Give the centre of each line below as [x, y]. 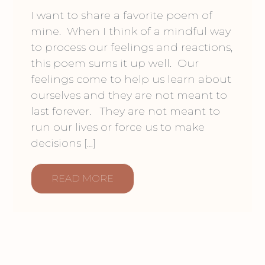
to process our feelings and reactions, [132, 47]
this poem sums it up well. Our [115, 63]
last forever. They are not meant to [126, 111]
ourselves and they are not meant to [129, 95]
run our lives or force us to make [118, 127]
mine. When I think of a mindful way [131, 31]
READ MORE [83, 178]
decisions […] [64, 143]
